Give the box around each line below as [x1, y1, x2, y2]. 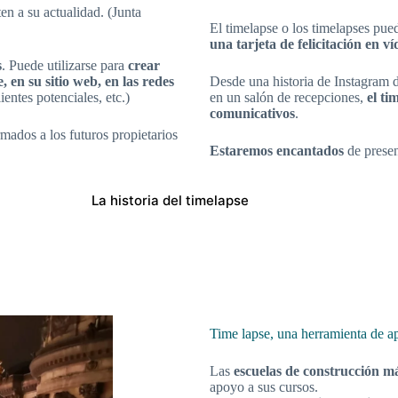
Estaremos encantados [210, 143, 344, 159]
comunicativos [210, 106, 295, 122]
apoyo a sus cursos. [210, 379, 318, 395]
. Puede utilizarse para [2, 58, 128, 74]
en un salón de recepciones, [210, 90, 367, 106]
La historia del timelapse [91, 191, 249, 209]
